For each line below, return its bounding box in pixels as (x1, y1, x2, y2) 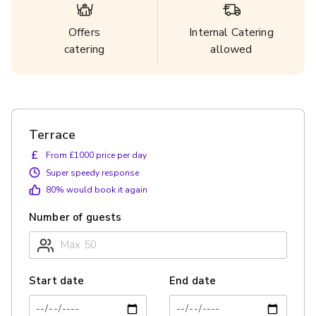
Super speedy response (46, 166, 139, 178)
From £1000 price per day (46, 150, 147, 161)
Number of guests (29, 210, 122, 224)
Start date (29, 274, 85, 288)
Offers (68, 25, 100, 40)
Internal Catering (189, 25, 274, 40)
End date (169, 274, 217, 288)
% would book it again (56, 184, 147, 195)
